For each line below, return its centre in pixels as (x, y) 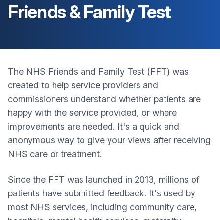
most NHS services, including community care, (102, 207)
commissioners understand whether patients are (104, 99)
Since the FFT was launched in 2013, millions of (104, 179)
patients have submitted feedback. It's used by (102, 193)
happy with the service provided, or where (92, 113)
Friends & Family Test (90, 12)
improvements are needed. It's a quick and (94, 126)
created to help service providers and (83, 85)
